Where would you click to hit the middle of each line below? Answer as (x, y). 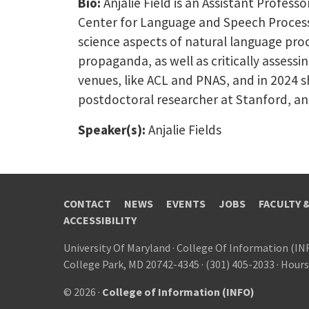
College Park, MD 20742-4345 (131, 264)
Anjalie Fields (183, 129)
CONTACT (87, 203)
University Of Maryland (117, 247)
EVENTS (186, 203)
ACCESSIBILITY (100, 220)
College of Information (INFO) (178, 291)
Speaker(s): (111, 129)
